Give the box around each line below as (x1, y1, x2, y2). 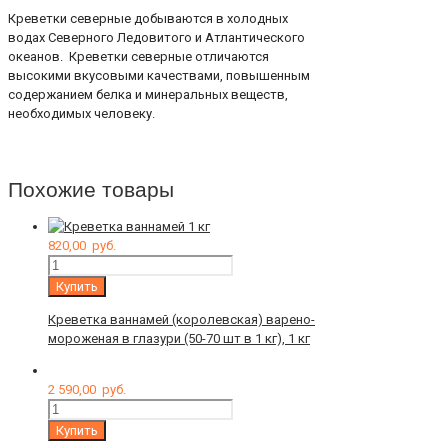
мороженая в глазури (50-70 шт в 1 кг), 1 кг (48, 331, 310, 347)
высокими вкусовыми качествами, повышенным (8, 68, 310, 83)
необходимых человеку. (8, 106, 155, 121)
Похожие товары (8, 176, 174, 204)
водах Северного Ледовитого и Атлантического (8, 30, 305, 45)
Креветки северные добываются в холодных (8, 11, 288, 26)
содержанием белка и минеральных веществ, (8, 87, 288, 102)
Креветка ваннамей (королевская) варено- (48, 312, 315, 328)
